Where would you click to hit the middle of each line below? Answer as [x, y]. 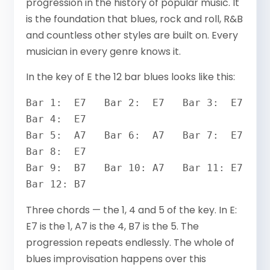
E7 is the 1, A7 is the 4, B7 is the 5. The [113, 226]
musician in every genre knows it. [104, 52]
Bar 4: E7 [56, 119]
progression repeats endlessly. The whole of [130, 242]
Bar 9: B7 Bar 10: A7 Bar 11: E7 [135, 168]
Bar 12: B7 [56, 184]
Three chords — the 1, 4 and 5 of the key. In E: [132, 210]
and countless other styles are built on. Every [132, 36]
